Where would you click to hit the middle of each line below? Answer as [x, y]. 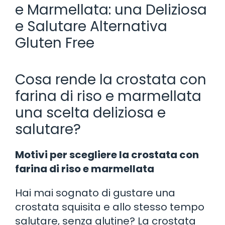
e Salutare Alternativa [91, 26]
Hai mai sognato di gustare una [95, 193]
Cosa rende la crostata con [111, 79]
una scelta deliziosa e [90, 113]
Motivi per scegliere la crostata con [107, 154]
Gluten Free [55, 43]
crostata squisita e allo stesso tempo [110, 207]
